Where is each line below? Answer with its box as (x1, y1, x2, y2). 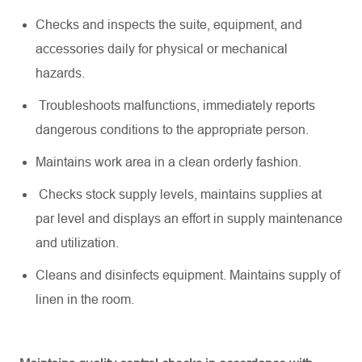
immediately (203, 99, 272, 112)
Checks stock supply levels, (36, 187, 200, 201)
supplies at (256, 187, 322, 201)
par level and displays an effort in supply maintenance (36, 212, 343, 225)
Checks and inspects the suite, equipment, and (36, 18, 302, 32)
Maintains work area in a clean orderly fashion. (36, 155, 301, 169)
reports (272, 99, 315, 112)
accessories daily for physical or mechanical (36, 42, 288, 56)
